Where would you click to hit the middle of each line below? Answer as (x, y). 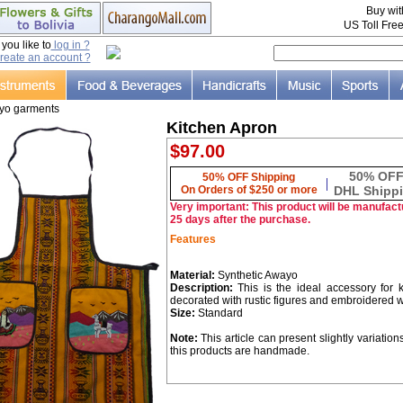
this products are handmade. (239, 351)
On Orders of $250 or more (249, 190)
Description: (204, 288)
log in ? (70, 45)
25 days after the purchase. (240, 219)
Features (193, 239)
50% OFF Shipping (249, 177)
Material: (193, 275)
